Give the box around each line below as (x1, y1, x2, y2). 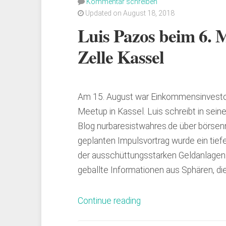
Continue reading (78, 196, 141, 206)
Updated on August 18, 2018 (84, 9, 175, 18)
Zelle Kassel (78, 44, 164, 70)
